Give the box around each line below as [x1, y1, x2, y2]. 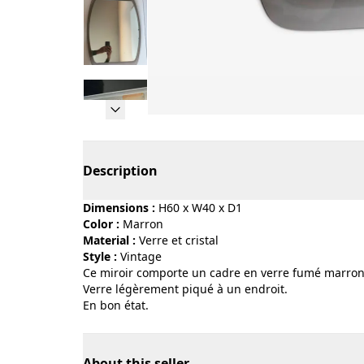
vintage [127, 249, 162, 264]
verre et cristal [145, 232, 219, 248]
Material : [83, 232, 136, 248]
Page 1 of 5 [147, 115, 215, 132]
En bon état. [83, 297, 149, 313]
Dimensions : [83, 200, 155, 215]
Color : [83, 216, 119, 232]
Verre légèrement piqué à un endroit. [83, 281, 288, 297]
